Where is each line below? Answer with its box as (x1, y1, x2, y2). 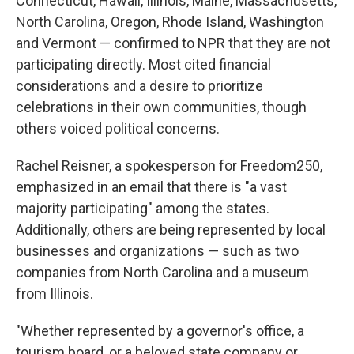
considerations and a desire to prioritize (16, 77, 263, 94)
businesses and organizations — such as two (16, 242, 299, 259)
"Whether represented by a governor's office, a (16, 322, 304, 339)
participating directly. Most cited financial (16, 55, 271, 73)
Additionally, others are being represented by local (16, 220, 326, 238)
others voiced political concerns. (16, 119, 220, 137)
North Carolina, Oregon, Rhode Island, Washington (16, 13, 324, 30)
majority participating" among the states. (16, 199, 269, 217)
